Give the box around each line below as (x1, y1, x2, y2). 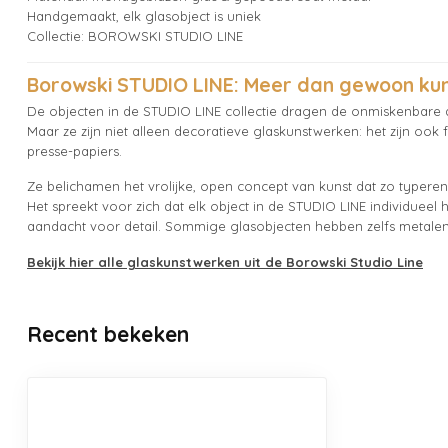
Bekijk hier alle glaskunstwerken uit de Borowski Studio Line (27, 253, 423, 270)
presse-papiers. (27, 142, 122, 159)
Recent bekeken (27, 320, 189, 347)
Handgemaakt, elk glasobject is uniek (27, 8, 261, 25)
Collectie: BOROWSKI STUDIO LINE (27, 28, 243, 45)
